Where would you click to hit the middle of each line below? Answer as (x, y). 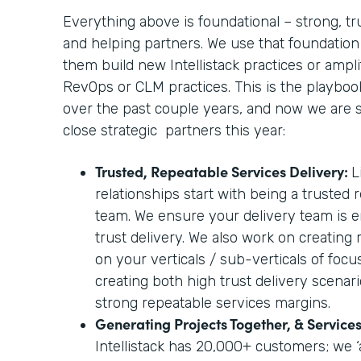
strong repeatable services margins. (215, 303)
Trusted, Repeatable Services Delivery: (223, 171)
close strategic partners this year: (174, 130)
